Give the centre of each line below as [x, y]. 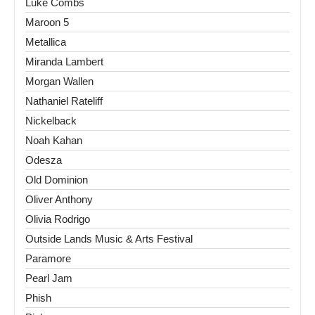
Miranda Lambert [64, 62]
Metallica [46, 42]
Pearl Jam [49, 278]
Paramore [48, 259]
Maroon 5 [47, 22]
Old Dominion [57, 180]
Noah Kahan [54, 141]
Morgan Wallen [59, 82]
